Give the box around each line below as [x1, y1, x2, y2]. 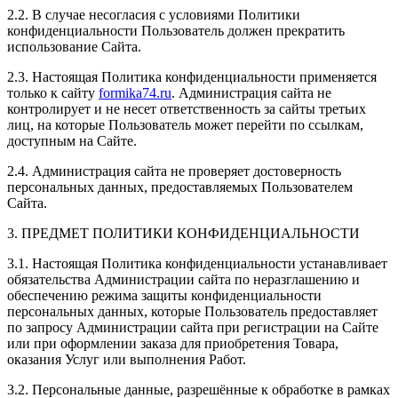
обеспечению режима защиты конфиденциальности [7, 287, 322, 303]
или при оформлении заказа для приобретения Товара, [7, 335, 338, 351]
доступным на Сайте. [7, 132, 137, 148]
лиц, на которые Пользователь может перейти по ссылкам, [7, 116, 363, 132]
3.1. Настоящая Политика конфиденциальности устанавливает [7, 255, 387, 271]
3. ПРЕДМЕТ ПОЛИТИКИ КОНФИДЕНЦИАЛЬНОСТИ [7, 225, 360, 241]
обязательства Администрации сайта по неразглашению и [7, 271, 360, 287]
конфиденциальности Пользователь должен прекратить [7, 22, 345, 38]
